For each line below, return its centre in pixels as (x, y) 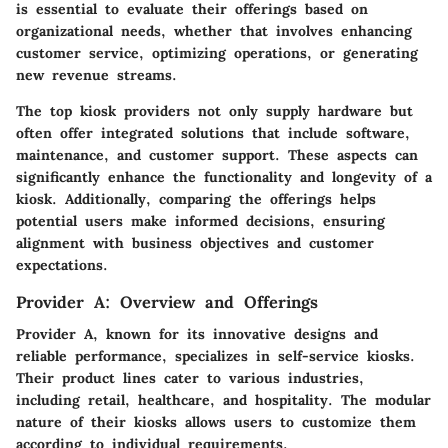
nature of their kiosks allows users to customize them (216, 422)
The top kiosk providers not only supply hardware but (214, 111)
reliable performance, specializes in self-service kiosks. (215, 356)
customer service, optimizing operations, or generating (217, 53)
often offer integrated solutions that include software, (213, 133)
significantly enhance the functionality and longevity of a (224, 177)
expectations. (62, 265)
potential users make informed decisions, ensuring (200, 221)
